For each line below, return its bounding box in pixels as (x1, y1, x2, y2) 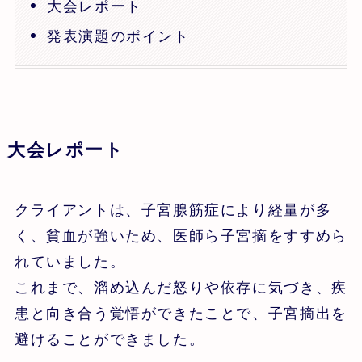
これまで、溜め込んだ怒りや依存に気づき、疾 (14, 280, 347, 297)
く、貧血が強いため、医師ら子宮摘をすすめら (14, 228, 347, 245)
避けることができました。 (14, 331, 205, 348)
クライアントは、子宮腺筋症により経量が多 (14, 202, 332, 219)
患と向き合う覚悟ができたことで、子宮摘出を (14, 305, 347, 322)
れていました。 (14, 254, 126, 271)
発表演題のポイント (47, 27, 190, 44)
